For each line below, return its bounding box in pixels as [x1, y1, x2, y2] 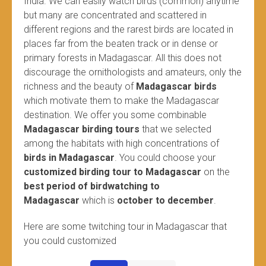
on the [201, 166, 230, 178]
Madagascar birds [136, 81, 217, 93]
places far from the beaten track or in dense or [24, 38, 218, 50]
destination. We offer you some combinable [24, 109, 207, 121]
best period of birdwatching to [24, 180, 160, 192]
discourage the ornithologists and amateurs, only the [24, 66, 242, 78]
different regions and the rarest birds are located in [24, 24, 233, 36]
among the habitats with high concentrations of [24, 138, 219, 150]
